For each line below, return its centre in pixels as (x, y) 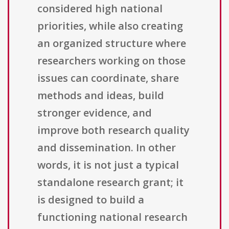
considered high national (100, 9)
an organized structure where (112, 43)
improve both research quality (113, 130)
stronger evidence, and (95, 113)
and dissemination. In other (107, 148)
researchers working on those (111, 61)
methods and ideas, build (101, 96)
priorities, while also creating (110, 26)
